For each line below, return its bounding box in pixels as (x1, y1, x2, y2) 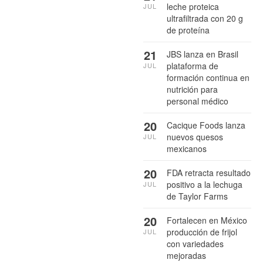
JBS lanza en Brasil (167, 48, 238, 60)
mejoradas (167, 249, 206, 262)
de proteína (167, 24, 210, 36)
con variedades (167, 238, 224, 250)
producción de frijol (167, 226, 237, 238)
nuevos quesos (167, 131, 223, 143)
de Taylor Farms (167, 190, 228, 203)
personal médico (167, 95, 228, 107)
